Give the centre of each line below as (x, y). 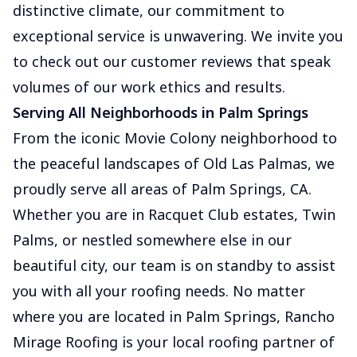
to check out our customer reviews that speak (172, 61)
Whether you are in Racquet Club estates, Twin (174, 214)
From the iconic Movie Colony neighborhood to (175, 138)
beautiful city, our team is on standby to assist (174, 265)
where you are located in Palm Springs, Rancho (174, 316)
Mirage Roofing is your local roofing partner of (174, 342)
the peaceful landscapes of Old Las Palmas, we (174, 163)
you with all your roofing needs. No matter (159, 291)
